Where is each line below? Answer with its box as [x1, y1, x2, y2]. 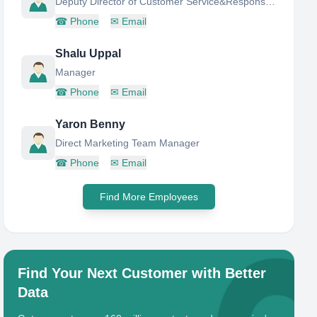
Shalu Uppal [55, 47, 122, 59]
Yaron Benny [55, 118, 126, 130]
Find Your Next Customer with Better [18, 265, 267, 281]
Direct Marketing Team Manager [55, 137, 200, 149]
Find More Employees [100, 191, 199, 202]
